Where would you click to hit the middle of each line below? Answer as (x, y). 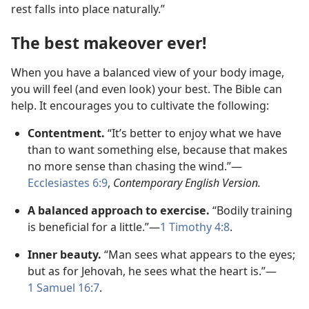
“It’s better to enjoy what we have (193, 133)
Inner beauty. (64, 255)
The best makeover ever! (109, 43)
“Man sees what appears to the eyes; (198, 255)
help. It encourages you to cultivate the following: (140, 106)
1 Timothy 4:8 (195, 227)
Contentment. (66, 133)
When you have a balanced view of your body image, (148, 73)
